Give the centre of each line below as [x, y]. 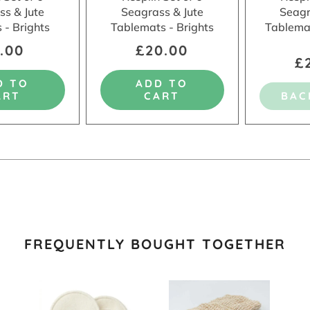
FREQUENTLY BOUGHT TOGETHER [155, 244]
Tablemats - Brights [162, 27]
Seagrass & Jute [162, 11]
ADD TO [162, 83]
